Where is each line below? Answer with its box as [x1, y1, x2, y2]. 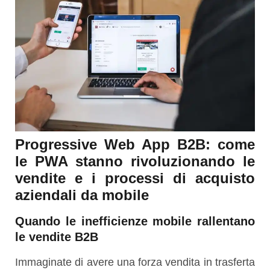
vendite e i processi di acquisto [15, 170, 255, 187]
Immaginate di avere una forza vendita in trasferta [15, 256, 255, 269]
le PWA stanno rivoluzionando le [15, 153, 255, 170]
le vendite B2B [15, 230, 98, 244]
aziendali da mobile [15, 187, 149, 204]
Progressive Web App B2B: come [15, 136, 255, 153]
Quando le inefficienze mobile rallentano [15, 215, 255, 228]
